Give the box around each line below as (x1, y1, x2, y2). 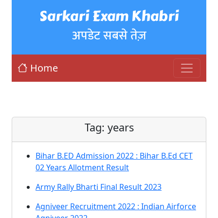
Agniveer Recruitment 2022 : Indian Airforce (36, 201, 196, 212)
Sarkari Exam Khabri (39, 5, 179, 27)
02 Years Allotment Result (36, 162, 129, 173)
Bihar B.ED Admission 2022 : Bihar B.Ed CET (36, 150, 193, 161)
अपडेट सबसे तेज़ (72, 25, 146, 46)
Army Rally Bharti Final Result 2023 (36, 182, 162, 192)
